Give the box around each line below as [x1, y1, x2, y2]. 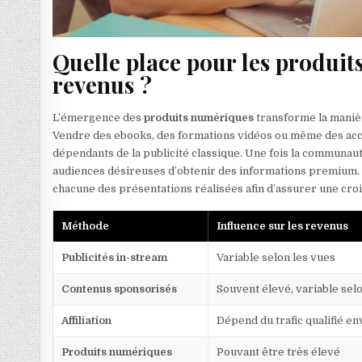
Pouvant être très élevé [217, 346, 341, 359]
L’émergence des [53, 112, 145, 124]
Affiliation [61, 314, 112, 327]
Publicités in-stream [61, 251, 168, 264]
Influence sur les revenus [217, 220, 349, 233]
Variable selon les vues [217, 251, 336, 264]
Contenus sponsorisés [61, 283, 178, 296]
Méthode [61, 220, 110, 233]
